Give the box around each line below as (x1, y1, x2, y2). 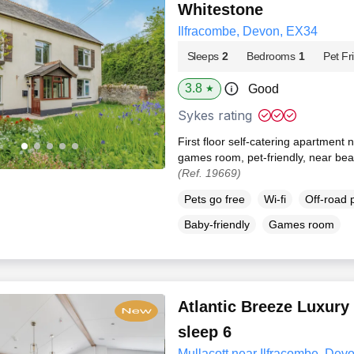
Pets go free (183, 192, 245, 205)
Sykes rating (177, 107, 252, 124)
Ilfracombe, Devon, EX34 (177, 24, 318, 39)
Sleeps (186, 50, 219, 63)
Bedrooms (247, 50, 296, 63)
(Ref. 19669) (177, 167, 241, 180)
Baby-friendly (183, 217, 250, 231)
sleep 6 (177, 322, 232, 341)
